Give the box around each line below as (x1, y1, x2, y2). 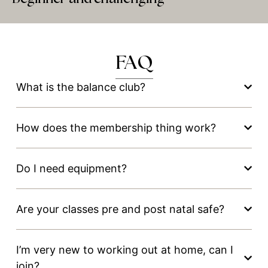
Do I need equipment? (16, 162, 127, 175)
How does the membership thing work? (16, 121, 216, 134)
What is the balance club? (16, 81, 145, 93)
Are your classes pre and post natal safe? (16, 203, 224, 215)
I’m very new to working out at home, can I (16, 243, 233, 256)
